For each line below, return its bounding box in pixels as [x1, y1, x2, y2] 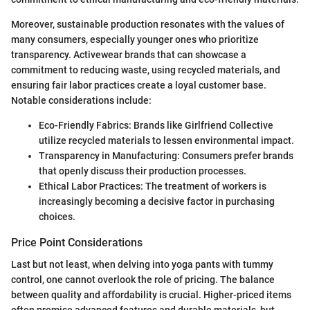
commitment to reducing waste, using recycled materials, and [11, 64, 280, 75]
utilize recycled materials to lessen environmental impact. [39, 134, 294, 146]
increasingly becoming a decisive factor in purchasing [39, 195, 275, 207]
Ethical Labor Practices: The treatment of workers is [39, 180, 266, 192]
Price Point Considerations [11, 235, 143, 249]
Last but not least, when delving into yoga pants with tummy [11, 258, 273, 270]
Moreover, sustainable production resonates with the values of [11, 18, 284, 30]
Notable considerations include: [11, 94, 152, 106]
